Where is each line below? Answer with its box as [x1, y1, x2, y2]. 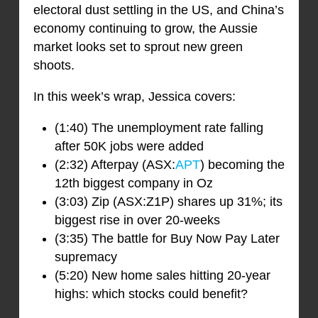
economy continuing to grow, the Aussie [33, 21, 258, 36]
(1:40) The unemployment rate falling [54, 121, 263, 136]
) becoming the [199, 158, 285, 172]
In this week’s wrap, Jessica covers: [33, 89, 236, 104]
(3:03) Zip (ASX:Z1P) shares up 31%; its [54, 194, 283, 209]
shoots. [33, 58, 78, 73]
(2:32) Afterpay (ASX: [54, 158, 175, 172]
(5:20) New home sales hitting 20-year [54, 268, 270, 283]
